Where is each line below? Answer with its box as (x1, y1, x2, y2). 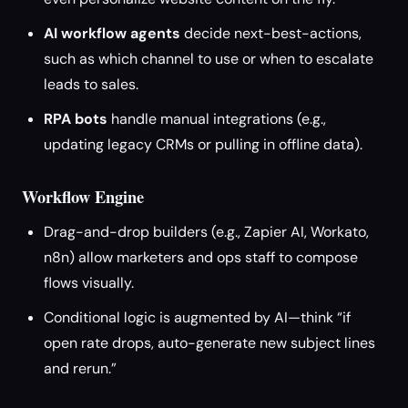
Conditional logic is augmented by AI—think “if (44, 308, 351, 327)
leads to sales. (44, 75, 138, 94)
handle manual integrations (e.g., (107, 109, 326, 128)
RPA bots (44, 109, 107, 128)
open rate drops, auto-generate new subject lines (44, 333, 375, 352)
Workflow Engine (22, 184, 144, 209)
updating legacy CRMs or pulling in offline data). (44, 135, 362, 154)
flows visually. (44, 273, 134, 292)
